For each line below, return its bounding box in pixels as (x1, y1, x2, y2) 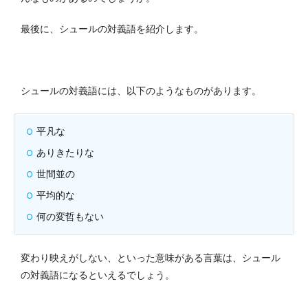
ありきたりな (36, 147, 94, 159)
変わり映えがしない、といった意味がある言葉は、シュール (21, 252, 280, 264)
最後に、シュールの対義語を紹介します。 (21, 23, 203, 35)
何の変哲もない (36, 211, 104, 223)
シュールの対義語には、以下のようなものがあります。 (21, 85, 261, 97)
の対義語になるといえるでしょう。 (21, 269, 175, 281)
